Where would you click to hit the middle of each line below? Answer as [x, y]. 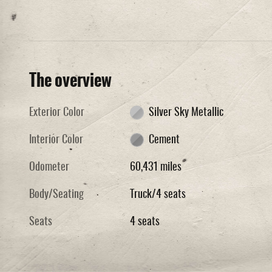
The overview [70, 80]
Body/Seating [56, 195]
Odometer [49, 167]
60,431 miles [156, 167]
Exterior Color [57, 113]
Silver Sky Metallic [186, 113]
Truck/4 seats [158, 195]
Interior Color [56, 140]
